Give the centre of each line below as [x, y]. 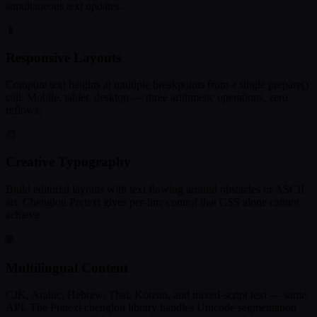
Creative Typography [68, 162]
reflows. [24, 110]
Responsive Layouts [63, 57]
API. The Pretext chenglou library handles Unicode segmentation [151, 308]
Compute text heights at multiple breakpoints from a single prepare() [157, 85]
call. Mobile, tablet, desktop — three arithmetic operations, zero [147, 98]
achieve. [24, 214]
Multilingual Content [67, 267]
